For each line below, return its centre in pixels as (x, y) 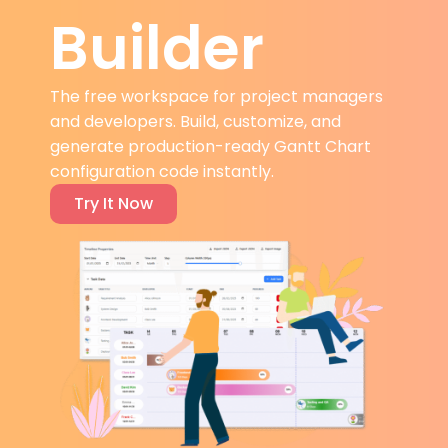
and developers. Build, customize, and (195, 121)
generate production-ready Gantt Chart (210, 146)
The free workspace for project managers (216, 96)
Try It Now (113, 203)
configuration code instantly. (162, 171)
